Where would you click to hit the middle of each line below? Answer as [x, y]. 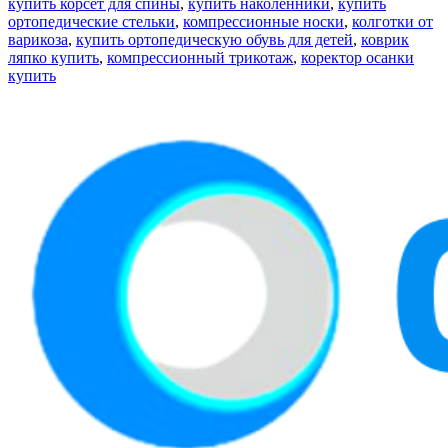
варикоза [38, 40]
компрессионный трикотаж [200, 58]
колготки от [392, 22]
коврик [385, 40]
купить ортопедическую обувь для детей [214, 40]
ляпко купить [53, 58]
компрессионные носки [263, 22]
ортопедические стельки [91, 22]
